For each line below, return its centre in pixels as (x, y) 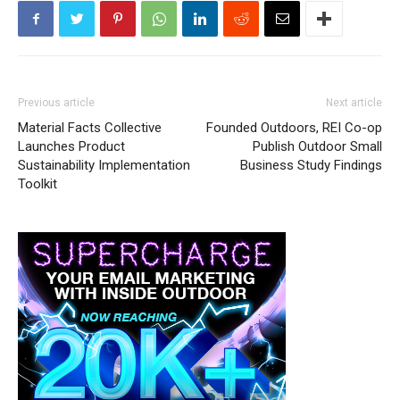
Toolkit (37, 184)
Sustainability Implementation (104, 165)
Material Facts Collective (90, 128)
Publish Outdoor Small (317, 146)
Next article (354, 103)
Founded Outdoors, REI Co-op (294, 128)
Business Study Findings (311, 165)
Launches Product (71, 146)
